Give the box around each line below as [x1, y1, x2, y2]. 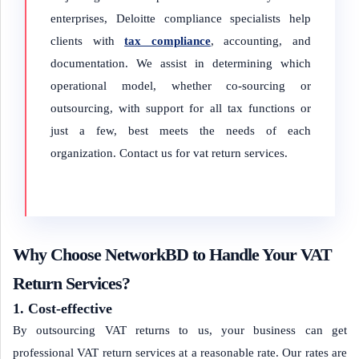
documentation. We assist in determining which [50, 57, 311, 70]
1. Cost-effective [13, 301, 112, 317]
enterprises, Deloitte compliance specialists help [50, 12, 311, 25]
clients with [50, 34, 125, 47]
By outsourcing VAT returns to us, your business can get [13, 324, 347, 337]
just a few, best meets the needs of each [50, 124, 311, 137]
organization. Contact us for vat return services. [50, 147, 288, 159]
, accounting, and [210, 34, 312, 47]
